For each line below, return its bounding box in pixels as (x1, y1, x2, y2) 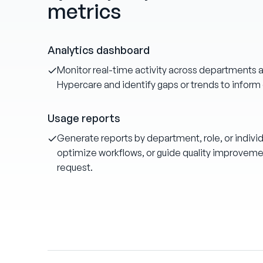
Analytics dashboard (47, 43, 150, 56)
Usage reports (47, 111, 120, 124)
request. (56, 161, 93, 173)
